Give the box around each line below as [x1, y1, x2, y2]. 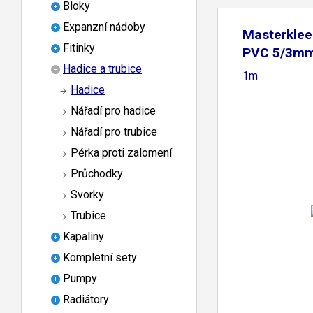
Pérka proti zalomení [71, 146, 172, 160]
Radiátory [63, 293, 109, 307]
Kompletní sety [63, 251, 137, 265]
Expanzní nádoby [63, 20, 145, 34]
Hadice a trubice [63, 62, 142, 76]
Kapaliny [63, 230, 104, 244]
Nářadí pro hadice [71, 104, 156, 118]
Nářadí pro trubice [71, 125, 157, 139]
